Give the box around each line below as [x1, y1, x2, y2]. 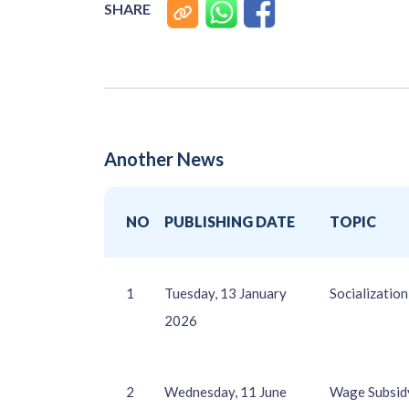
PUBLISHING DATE [164, 212, 295, 230]
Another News [104, 147, 224, 170]
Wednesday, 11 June [164, 383, 287, 400]
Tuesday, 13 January [164, 284, 287, 301]
